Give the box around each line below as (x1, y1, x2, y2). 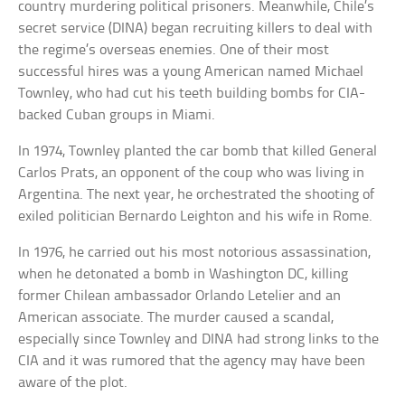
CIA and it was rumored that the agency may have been (18, 353, 366, 370)
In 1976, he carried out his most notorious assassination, (18, 245, 372, 261)
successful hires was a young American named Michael (18, 64, 364, 80)
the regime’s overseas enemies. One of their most (18, 42, 330, 59)
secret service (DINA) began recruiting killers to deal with (18, 21, 373, 37)
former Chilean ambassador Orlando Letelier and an (18, 288, 342, 305)
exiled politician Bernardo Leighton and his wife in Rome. (18, 209, 373, 225)
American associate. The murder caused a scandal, (18, 310, 334, 326)
